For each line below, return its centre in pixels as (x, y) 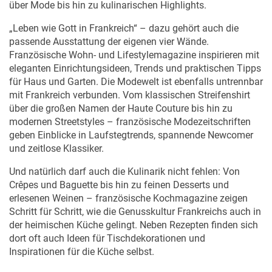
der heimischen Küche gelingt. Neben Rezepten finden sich (134, 212)
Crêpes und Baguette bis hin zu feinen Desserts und (119, 172)
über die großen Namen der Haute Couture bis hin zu (121, 96)
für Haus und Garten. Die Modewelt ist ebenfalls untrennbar (136, 69)
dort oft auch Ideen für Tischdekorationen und (107, 226)
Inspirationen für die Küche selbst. (82, 239)
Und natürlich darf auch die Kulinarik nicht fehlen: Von (124, 159)
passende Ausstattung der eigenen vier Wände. (109, 29)
